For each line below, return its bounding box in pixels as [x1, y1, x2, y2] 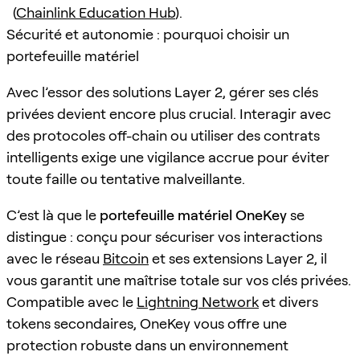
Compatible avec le [6, 292, 137, 310]
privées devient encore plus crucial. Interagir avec [6, 104, 331, 122]
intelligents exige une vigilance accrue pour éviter [6, 148, 329, 166]
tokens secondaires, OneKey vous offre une [6, 314, 287, 332]
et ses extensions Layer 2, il [149, 249, 327, 267]
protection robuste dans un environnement [6, 336, 288, 354]
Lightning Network [137, 292, 259, 310]
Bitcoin [103, 249, 149, 267]
